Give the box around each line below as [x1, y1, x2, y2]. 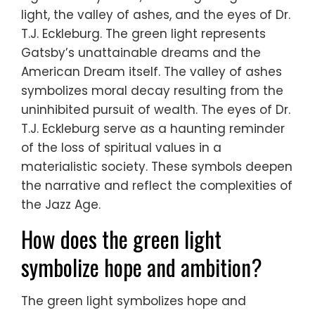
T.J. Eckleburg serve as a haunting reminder [21, 120, 285, 137]
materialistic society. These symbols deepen [21, 157, 292, 175]
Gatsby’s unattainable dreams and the [21, 44, 261, 61]
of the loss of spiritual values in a [21, 139, 221, 156]
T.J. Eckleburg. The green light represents [21, 25, 266, 42]
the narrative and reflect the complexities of [21, 176, 292, 194]
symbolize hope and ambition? [21, 250, 262, 283]
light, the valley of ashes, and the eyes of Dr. [21, 6, 290, 23]
